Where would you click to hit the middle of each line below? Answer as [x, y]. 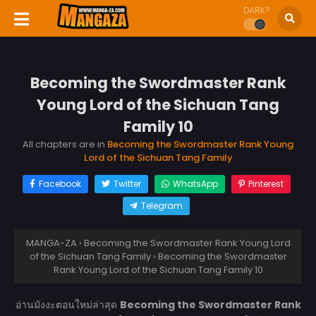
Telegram [162, 205]
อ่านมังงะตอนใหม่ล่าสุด [67, 304]
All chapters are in [65, 144]
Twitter [127, 183]
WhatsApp [195, 183]
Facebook [60, 183]
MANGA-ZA [51, 243]
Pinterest [266, 183]
